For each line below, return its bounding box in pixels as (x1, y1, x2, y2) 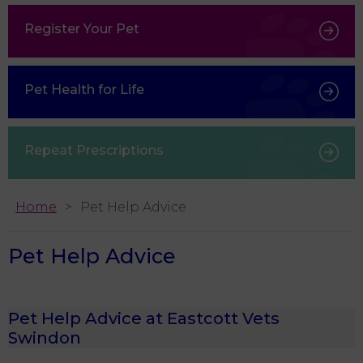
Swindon (8, 327, 81, 348)
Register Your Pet (24, 20, 139, 36)
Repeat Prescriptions (24, 142, 164, 158)
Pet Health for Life (24, 81, 144, 97)
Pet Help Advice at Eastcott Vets (8, 308, 280, 328)
